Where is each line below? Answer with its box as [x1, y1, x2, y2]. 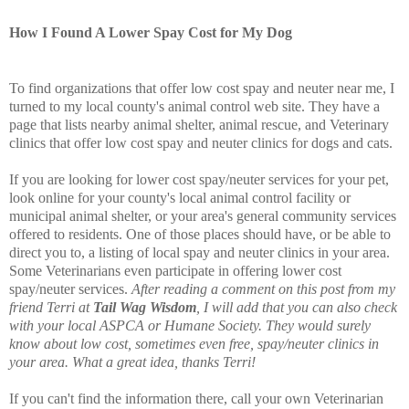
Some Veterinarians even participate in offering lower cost [9, 262, 341, 278]
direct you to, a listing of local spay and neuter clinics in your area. [9, 244, 390, 260]
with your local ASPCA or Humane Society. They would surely [9, 317, 371, 333]
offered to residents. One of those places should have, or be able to [9, 225, 391, 242]
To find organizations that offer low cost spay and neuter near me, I [9, 79, 394, 96]
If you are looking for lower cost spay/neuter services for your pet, [9, 171, 389, 187]
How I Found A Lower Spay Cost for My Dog [9, 24, 292, 40]
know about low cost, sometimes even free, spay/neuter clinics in [9, 335, 379, 351]
